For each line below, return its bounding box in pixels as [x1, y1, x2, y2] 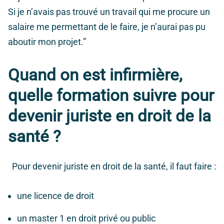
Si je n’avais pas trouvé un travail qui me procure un [8, 6, 210, 17]
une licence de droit [17, 190, 96, 201]
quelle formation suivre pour [8, 85, 214, 105]
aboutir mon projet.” [8, 36, 86, 47]
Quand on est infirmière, [8, 65, 182, 85]
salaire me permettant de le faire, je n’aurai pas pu [8, 21, 205, 32]
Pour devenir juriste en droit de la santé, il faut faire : [12, 161, 216, 172]
